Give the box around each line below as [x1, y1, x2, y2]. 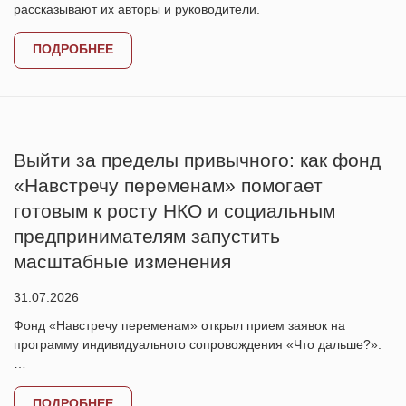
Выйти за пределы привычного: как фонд [14, 150, 381, 170]
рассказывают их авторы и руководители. [14, 2, 260, 16]
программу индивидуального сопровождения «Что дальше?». [14, 337, 382, 352]
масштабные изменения [14, 251, 231, 272]
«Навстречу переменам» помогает [14, 175, 323, 196]
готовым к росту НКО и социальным [14, 200, 335, 221]
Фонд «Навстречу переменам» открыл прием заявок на [14, 318, 345, 333]
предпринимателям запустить [14, 226, 280, 246]
